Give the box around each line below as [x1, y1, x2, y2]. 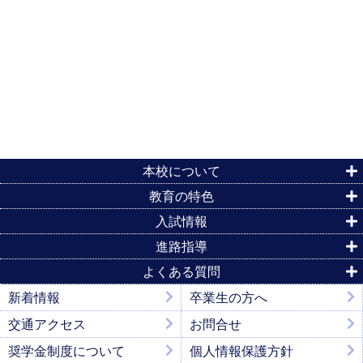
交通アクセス [8, 315, 86, 332]
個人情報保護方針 [190, 342, 293, 359]
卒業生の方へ [190, 288, 267, 305]
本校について [143, 162, 220, 179]
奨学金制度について [8, 342, 125, 359]
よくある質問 [143, 263, 220, 280]
